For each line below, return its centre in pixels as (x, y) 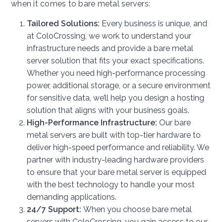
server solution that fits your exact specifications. (115, 61)
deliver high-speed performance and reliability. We (118, 148)
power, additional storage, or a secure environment (119, 86)
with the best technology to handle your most (111, 185)
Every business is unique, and (154, 24)
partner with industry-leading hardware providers (115, 160)
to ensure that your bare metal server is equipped (116, 172)
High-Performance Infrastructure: (93, 123)
